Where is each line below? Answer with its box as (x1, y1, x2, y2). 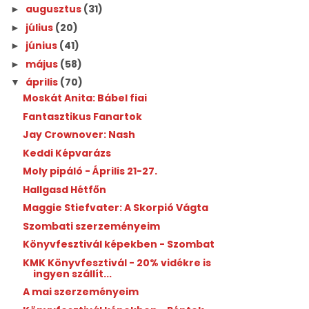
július (26, 20, 56, 34)
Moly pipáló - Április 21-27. (23, 164, 158, 178)
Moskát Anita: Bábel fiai (23, 91, 148, 105)
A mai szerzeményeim (23, 285, 139, 299)
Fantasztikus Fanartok (23, 109, 143, 123)
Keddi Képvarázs (23, 146, 112, 160)
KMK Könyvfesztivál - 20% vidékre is (23, 255, 212, 270)
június (26, 39, 60, 52)
